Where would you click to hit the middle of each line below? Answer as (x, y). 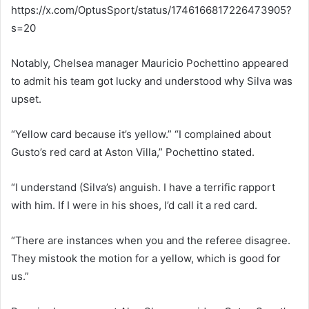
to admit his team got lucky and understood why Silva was (152, 81)
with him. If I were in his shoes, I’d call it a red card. (134, 205)
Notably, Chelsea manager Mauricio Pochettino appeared (150, 63)
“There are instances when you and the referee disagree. (151, 240)
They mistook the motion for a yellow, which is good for (146, 258)
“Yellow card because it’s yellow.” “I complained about (141, 134)
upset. (26, 99)
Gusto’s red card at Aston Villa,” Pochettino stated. (133, 152)
